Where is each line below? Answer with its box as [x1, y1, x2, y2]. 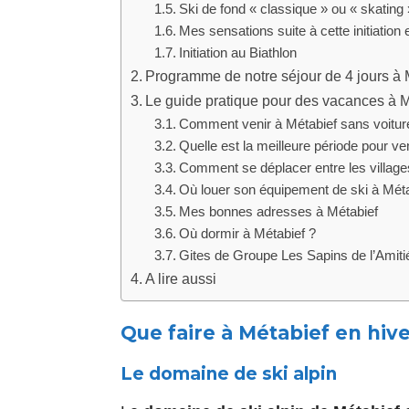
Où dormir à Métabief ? [178, 225, 316, 241]
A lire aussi [145, 269, 217, 287]
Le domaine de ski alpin [121, 362, 337, 384]
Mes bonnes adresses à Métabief [178, 204, 378, 219]
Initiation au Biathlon [178, 45, 297, 60]
